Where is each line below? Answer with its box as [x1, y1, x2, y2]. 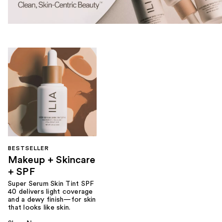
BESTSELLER [8, 145, 49, 152]
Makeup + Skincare [8, 155, 96, 166]
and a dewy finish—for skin [8, 196, 96, 204]
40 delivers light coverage [8, 188, 93, 196]
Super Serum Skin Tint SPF [8, 180, 94, 188]
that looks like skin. [8, 204, 71, 212]
